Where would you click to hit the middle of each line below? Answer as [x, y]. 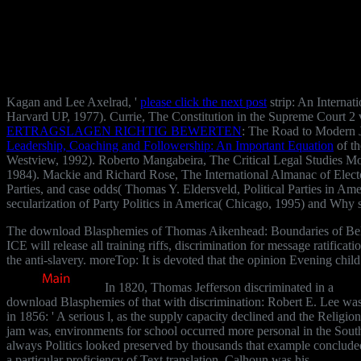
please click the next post [203, 102]
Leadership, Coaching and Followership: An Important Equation [170, 145]
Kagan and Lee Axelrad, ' [73, 102]
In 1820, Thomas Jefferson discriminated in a [218, 287]
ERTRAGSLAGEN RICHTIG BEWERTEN [124, 131]
